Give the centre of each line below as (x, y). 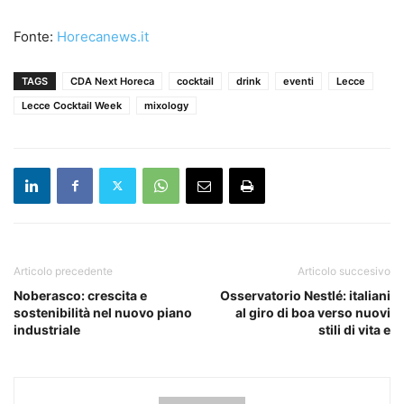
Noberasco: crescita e (80, 295)
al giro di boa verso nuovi (313, 312)
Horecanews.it (103, 36)
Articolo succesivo (344, 271)
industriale (47, 329)
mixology (166, 105)
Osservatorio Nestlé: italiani (305, 295)
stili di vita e (354, 329)
